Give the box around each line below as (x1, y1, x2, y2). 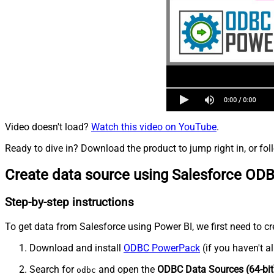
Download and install (29, 242, 124, 254)
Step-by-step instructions (5, 196, 134, 210)
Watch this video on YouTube (91, 121, 217, 133)
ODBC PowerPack (124, 242, 200, 254)
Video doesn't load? (5, 121, 91, 133)
